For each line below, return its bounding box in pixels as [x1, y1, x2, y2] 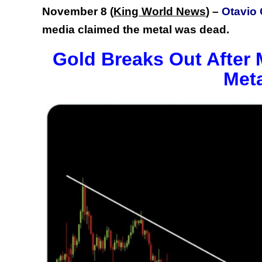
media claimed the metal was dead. [42, 23, 229, 36]
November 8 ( [42, 5, 113, 18]
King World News [113, 5, 206, 18]
